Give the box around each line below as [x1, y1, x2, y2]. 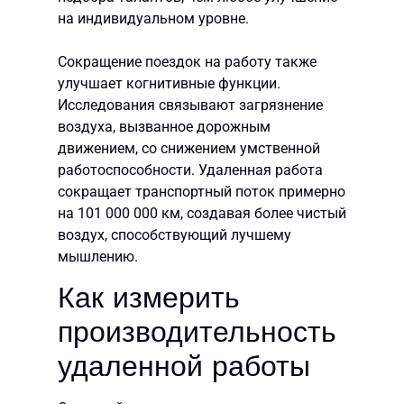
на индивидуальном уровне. [58, 10, 249, 28]
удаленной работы [58, 349, 310, 384]
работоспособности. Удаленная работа [58, 161, 323, 179]
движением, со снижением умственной [58, 140, 320, 158]
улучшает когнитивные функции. [58, 75, 280, 93]
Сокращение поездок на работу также [58, 53, 317, 71]
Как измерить [58, 280, 240, 316]
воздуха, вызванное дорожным [58, 118, 271, 136]
